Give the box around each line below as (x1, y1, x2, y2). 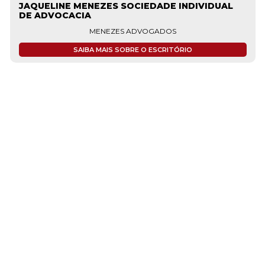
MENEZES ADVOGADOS (89, 27, 176, 36)
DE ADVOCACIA (18, 10, 91, 21)
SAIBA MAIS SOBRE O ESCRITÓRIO (73, 46, 192, 54)
